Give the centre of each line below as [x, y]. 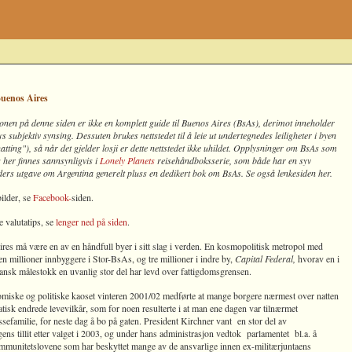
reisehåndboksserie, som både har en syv [233, 160]
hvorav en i [319, 258]
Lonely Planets [127, 160]
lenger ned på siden [92, 222]
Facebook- [52, 197]
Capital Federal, [266, 258]
